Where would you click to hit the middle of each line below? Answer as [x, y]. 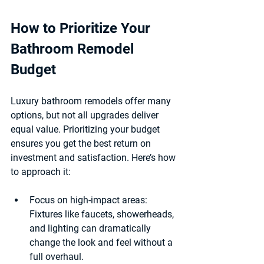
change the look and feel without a [102, 242]
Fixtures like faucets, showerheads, [103, 214]
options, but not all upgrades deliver [86, 115]
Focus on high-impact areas [87, 200]
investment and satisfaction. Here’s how [94, 157]
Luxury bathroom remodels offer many [92, 101]
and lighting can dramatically [91, 228]
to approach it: [41, 171]
